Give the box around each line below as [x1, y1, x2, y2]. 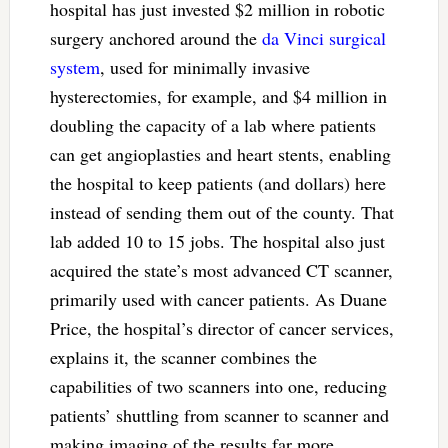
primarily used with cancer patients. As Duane [49, 287, 387, 312]
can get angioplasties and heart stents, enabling [49, 142, 391, 167]
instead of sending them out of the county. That [49, 200, 394, 225]
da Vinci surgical [261, 26, 386, 51]
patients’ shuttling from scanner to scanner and [49, 403, 389, 428]
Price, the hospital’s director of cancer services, [49, 316, 394, 341]
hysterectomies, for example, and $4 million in [49, 84, 387, 109]
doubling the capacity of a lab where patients [49, 113, 376, 138]
